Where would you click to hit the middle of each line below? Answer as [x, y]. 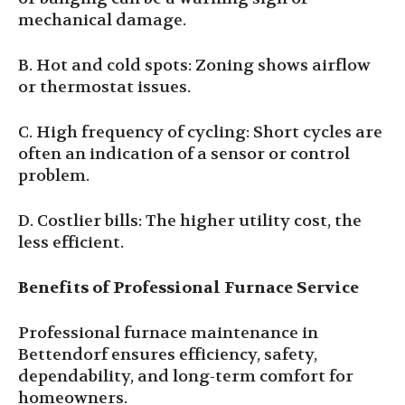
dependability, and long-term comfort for [186, 377]
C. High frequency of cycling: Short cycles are [200, 132]
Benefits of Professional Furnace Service [188, 288]
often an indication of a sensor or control [184, 154]
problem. [54, 176]
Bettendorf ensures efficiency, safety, [168, 355]
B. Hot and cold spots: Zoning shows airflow [194, 66]
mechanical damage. [102, 20]
